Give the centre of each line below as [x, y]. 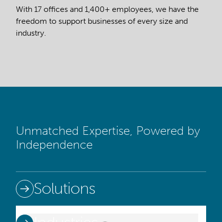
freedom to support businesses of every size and [102, 21]
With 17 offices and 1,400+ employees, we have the [107, 9]
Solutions [64, 189]
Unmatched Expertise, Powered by [108, 130]
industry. [31, 33]
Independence [54, 144]
